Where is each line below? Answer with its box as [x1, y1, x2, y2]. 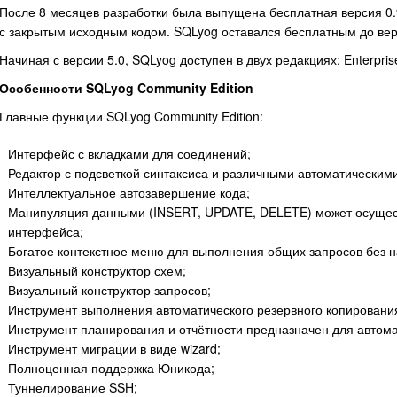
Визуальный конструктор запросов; [8, 281, 211, 299]
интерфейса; [8, 222, 83, 240]
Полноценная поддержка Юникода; [8, 359, 214, 377]
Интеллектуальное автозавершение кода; [8, 183, 250, 201]
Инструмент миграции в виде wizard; [8, 339, 221, 357]
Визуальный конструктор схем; [8, 261, 186, 279]
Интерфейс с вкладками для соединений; [8, 144, 251, 162]
